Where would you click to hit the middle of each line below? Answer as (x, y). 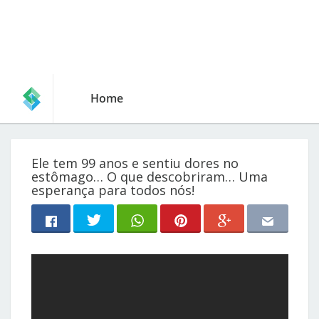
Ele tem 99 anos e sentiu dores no (135, 163)
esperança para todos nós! (113, 190)
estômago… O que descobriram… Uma (150, 177)
